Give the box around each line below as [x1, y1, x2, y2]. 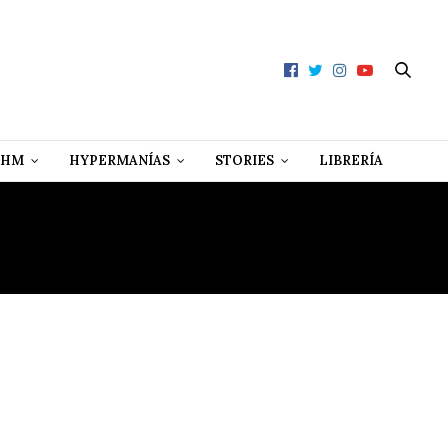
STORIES [215, 152, 274, 170]
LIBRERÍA [319, 152, 383, 170]
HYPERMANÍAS [69, 152, 170, 170]
